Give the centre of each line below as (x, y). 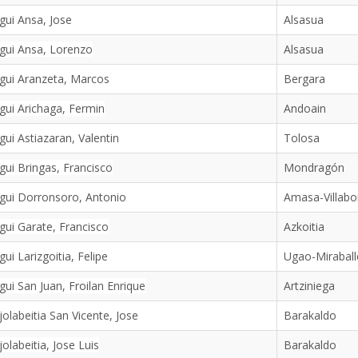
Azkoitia (304, 227)
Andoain (304, 108)
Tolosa (301, 138)
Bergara (304, 79)
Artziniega (309, 286)
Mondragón (314, 167)
